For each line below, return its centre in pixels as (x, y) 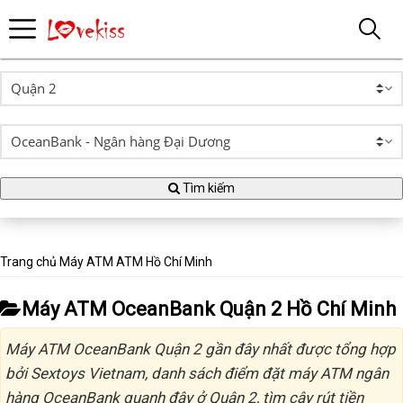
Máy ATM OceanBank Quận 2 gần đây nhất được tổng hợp (201, 349)
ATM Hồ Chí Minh (164, 262)
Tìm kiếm (207, 188)
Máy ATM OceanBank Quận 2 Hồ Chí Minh (209, 309)
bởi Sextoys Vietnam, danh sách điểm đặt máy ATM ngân (197, 373)
